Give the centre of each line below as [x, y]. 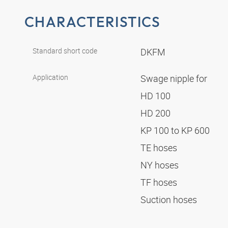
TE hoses [160, 148]
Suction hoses [170, 200]
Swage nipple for [175, 79]
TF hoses [160, 182]
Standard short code [65, 51]
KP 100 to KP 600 [176, 131]
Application [50, 77]
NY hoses [161, 165]
